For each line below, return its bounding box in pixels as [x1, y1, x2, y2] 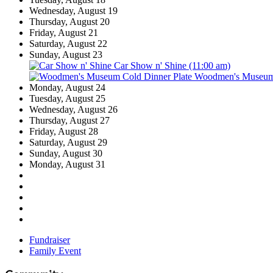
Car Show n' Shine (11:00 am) [112, 60, 230, 71]
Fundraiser [29, 235, 70, 246]
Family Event [29, 246, 81, 257]
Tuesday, [29, 93, 63, 104]
